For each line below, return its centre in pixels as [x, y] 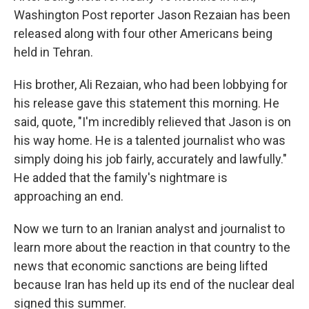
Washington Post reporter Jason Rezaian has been [152, 15]
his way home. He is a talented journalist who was [150, 140]
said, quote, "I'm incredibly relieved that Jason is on [152, 122]
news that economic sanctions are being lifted [141, 266]
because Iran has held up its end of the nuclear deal [154, 285]
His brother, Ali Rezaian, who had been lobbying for [151, 84]
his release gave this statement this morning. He [147, 103]
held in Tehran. [53, 52]
